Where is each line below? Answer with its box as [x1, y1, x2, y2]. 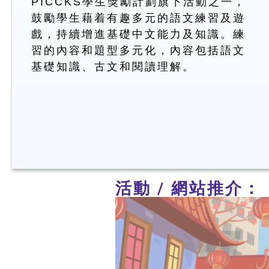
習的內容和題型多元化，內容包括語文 [31, 44, 246, 56]
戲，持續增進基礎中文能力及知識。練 [31, 28, 246, 40]
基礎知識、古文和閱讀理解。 [31, 60, 195, 73]
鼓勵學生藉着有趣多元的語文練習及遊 [31, 11, 246, 24]
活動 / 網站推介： [115, 178, 261, 198]
